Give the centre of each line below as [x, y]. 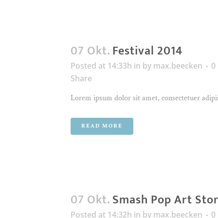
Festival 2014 [147, 51]
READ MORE [102, 126]
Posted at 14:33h [101, 66]
